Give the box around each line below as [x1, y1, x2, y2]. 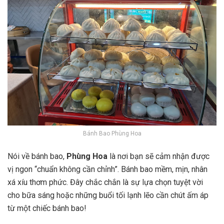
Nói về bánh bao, [7, 151, 66, 161]
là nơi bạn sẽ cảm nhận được [107, 151, 209, 161]
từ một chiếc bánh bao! [7, 203, 86, 213]
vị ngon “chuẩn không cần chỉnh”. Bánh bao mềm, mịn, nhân [7, 164, 207, 174]
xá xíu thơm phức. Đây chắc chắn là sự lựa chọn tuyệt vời [7, 177, 203, 187]
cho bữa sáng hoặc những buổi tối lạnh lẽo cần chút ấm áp [7, 190, 208, 200]
